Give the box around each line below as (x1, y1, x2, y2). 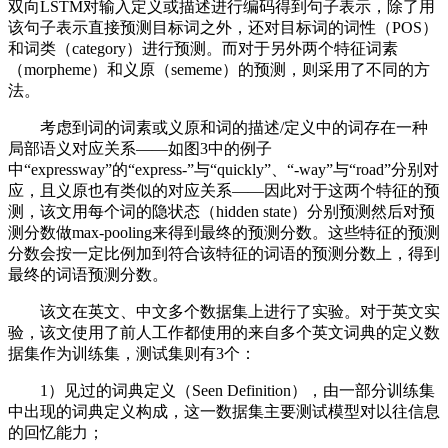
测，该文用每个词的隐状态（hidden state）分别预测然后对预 (8, 203, 435, 220)
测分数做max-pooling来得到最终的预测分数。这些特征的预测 (8, 224, 440, 241)
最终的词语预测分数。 (8, 266, 168, 283)
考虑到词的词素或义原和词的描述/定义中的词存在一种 (8, 119, 428, 136)
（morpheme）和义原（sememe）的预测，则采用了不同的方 (8, 61, 430, 78)
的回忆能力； (8, 424, 104, 441)
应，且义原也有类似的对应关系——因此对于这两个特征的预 (8, 182, 440, 199)
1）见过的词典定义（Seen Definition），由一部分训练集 (8, 382, 435, 399)
